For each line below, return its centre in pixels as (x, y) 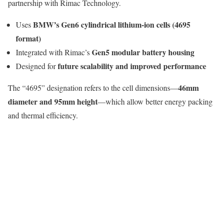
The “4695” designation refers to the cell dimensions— (93, 88)
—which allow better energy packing (155, 102)
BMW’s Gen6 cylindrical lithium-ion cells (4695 (112, 25)
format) (28, 38)
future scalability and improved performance (132, 66)
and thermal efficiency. (43, 115)
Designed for (37, 66)
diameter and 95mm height (53, 102)
